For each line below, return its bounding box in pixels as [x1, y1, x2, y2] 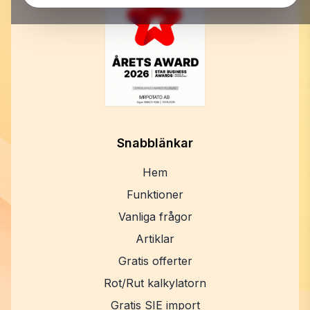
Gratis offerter [118, 254, 192, 268]
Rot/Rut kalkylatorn [104, 276, 206, 291]
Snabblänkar [117, 136, 193, 151]
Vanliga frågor [118, 210, 192, 224]
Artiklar [136, 232, 174, 246]
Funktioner [127, 188, 183, 202]
